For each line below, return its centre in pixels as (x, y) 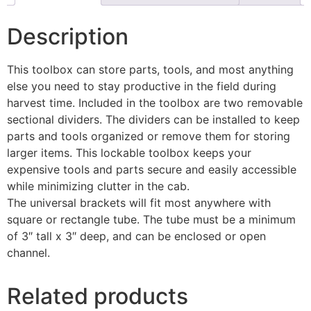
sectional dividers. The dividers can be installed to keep (153, 119)
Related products (98, 296)
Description (68, 36)
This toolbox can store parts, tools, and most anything (150, 69)
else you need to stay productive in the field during (142, 86)
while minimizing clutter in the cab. (98, 186)
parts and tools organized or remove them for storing (149, 136)
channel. (28, 252)
